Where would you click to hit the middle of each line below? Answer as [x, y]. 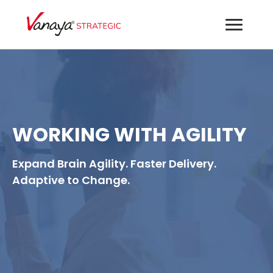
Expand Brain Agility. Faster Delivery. [114, 163]
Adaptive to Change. [71, 180]
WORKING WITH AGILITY [129, 134]
